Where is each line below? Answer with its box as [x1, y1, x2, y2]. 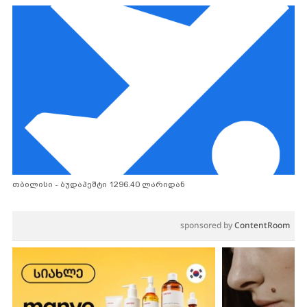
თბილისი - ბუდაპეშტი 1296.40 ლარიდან [12, 179, 185, 189]
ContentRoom [234, 219, 290, 231]
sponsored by [180, 219, 234, 231]
